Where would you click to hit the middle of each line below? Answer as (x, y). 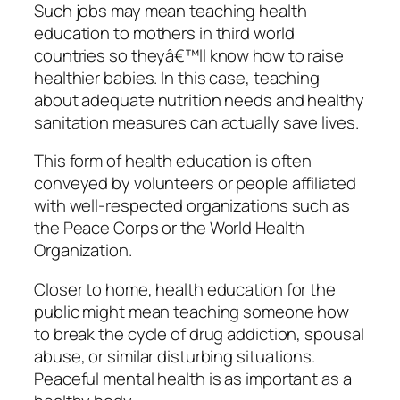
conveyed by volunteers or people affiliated (195, 183)
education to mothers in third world (164, 33)
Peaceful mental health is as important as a (193, 378)
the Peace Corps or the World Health (169, 228)
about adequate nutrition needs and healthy (199, 100)
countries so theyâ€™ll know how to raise (189, 55)
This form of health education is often (173, 161)
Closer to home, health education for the (185, 289)
